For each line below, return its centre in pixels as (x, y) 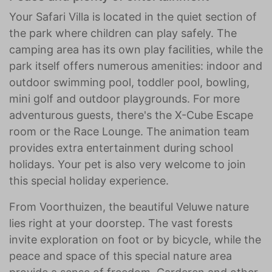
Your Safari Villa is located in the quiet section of (133, 17)
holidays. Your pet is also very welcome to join (127, 164)
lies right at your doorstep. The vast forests (121, 223)
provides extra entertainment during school (121, 148)
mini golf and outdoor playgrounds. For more (124, 99)
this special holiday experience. (89, 181)
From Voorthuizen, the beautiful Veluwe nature (129, 207)
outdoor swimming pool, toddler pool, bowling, (129, 82)
